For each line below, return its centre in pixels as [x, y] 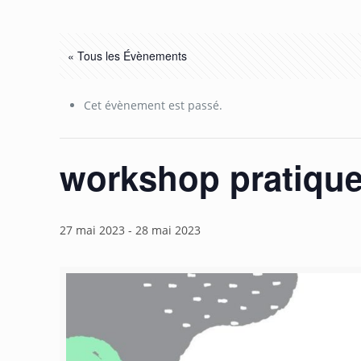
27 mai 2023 [93, 230]
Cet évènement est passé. [154, 105]
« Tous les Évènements [128, 56]
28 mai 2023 [168, 230]
